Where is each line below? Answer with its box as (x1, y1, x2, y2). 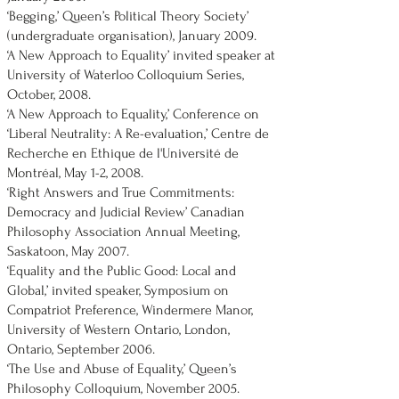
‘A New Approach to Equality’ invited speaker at (7, 47, 275, 63)
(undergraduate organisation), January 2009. (7, 28, 256, 44)
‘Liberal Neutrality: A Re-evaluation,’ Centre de (7, 126, 269, 142)
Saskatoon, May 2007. (7, 243, 129, 259)
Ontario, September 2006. (7, 341, 155, 357)
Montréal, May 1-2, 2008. (7, 165, 143, 181)
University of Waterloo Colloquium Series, (7, 67, 244, 83)
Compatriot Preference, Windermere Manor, (7, 302, 253, 318)
